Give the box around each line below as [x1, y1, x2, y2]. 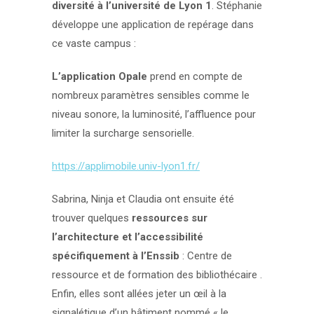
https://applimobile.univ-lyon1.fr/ [52, 160, 200, 172]
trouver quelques [52, 212, 132, 224]
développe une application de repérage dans [52, 18, 254, 31]
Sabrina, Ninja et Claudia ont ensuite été [52, 193, 234, 205]
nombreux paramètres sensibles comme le [52, 89, 250, 102]
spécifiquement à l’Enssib [52, 250, 179, 262]
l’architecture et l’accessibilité [52, 231, 203, 243]
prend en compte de [147, 70, 243, 83]
